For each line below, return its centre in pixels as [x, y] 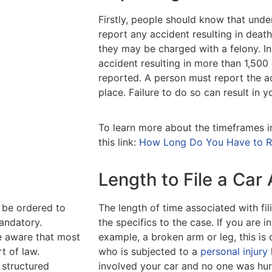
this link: [119, 142]
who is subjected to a [149, 251]
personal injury [234, 251]
